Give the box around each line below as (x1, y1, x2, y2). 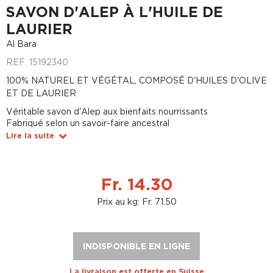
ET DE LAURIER (6, 88, 76, 97)
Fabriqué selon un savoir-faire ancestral (6, 118, 169, 127)
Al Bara (6, 39, 37, 48)
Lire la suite (6, 132, 54, 140)
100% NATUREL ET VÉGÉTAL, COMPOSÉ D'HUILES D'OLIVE (6, 76, 267, 85)
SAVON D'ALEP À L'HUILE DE (6, 4, 223, 19)
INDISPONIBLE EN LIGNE (83, 241, 190, 250)
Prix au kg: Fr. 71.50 (96, 197, 177, 206)
